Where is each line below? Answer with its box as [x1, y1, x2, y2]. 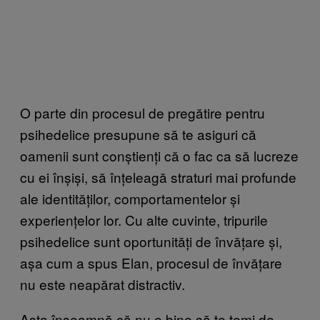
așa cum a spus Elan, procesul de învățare [20, 252, 282, 272]
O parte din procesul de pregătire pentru [20, 102, 265, 122]
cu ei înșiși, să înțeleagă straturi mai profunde [20, 166, 296, 186]
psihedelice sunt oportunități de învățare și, [20, 231, 282, 251]
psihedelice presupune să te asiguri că [20, 124, 256, 144]
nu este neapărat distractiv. [20, 274, 185, 294]
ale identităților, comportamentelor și [20, 188, 240, 208]
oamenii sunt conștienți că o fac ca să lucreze [20, 145, 299, 165]
